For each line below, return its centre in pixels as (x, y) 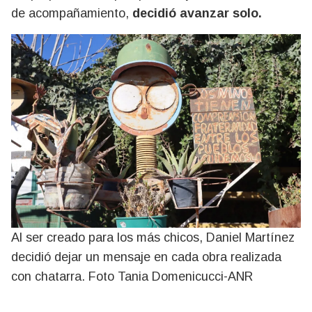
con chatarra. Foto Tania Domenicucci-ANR (132, 276)
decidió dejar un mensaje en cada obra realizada (146, 257)
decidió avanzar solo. (197, 14)
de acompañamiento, (72, 14)
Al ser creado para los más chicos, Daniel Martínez (153, 237)
